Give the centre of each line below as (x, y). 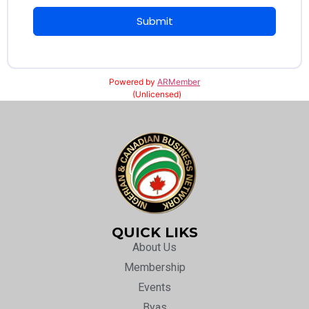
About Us (154, 247)
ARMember (179, 81)
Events (154, 287)
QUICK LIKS (154, 232)
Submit (154, 21)
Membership (154, 267)
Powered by (133, 81)
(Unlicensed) (154, 94)
